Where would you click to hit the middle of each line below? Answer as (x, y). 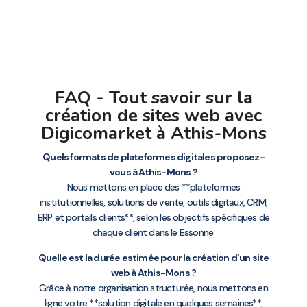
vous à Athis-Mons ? (153, 172)
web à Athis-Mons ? (153, 272)
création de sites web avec (153, 116)
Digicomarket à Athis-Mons (153, 134)
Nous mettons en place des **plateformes (153, 187)
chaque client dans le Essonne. (153, 233)
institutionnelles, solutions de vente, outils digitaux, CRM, (153, 202)
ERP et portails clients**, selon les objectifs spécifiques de (153, 218)
